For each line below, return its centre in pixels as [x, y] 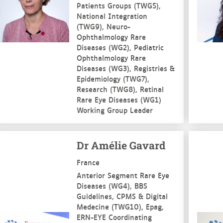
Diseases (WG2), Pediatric [120, 47]
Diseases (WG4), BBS [112, 185]
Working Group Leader [114, 110]
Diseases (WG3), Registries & [125, 68]
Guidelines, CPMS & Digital [122, 196]
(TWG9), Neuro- [103, 26]
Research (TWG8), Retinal [120, 89]
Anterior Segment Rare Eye [123, 175]
